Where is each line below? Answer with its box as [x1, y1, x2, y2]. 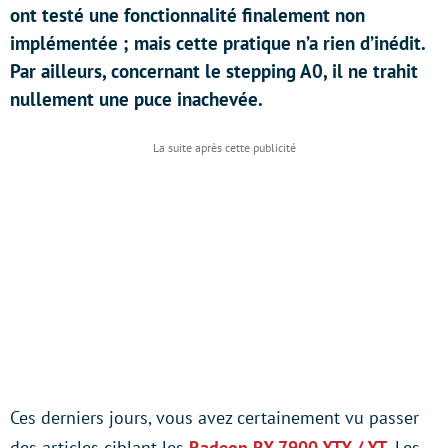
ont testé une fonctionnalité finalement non [10, 3, 365, 27]
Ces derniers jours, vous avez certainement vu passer [10, 406, 419, 429]
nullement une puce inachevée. [10, 87, 263, 111]
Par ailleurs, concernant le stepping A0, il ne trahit [10, 59, 418, 83]
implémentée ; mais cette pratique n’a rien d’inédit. [10, 31, 425, 55]
